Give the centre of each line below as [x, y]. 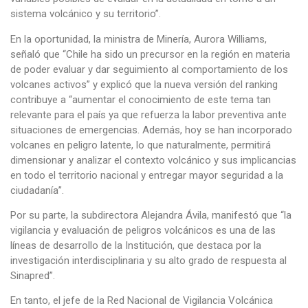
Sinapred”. [33, 275]
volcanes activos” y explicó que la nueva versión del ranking [144, 84]
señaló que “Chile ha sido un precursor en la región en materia [150, 54]
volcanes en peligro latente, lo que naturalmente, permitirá [141, 145]
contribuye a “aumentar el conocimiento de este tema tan [141, 99]
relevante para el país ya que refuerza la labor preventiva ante [148, 114]
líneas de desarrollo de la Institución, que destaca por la [136, 245]
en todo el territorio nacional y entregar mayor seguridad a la [147, 175]
